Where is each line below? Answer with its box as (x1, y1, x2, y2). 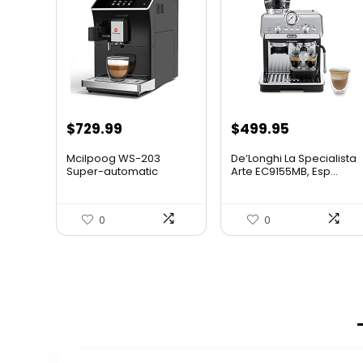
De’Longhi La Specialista (231, 151, 357, 167)
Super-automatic (66, 164, 158, 180)
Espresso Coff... (66, 177, 147, 193)
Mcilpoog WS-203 (66, 151, 160, 167)
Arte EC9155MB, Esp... (231, 164, 339, 180)
